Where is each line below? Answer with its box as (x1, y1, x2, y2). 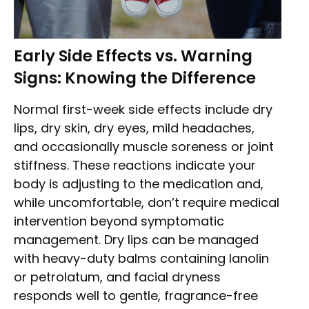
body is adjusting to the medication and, (14, 175, 263, 192)
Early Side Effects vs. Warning (14, 44, 252, 67)
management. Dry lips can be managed (14, 230, 259, 248)
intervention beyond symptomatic (14, 212, 224, 230)
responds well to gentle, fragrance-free (14, 286, 258, 304)
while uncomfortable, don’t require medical (14, 193, 279, 211)
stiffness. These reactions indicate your (14, 156, 256, 174)
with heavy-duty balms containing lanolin (14, 249, 269, 267)
